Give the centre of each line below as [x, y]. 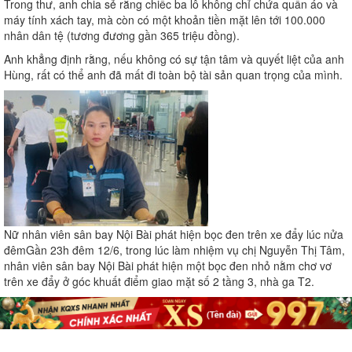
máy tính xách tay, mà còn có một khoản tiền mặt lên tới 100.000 [165, 20]
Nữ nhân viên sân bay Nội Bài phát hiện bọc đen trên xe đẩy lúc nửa [174, 235]
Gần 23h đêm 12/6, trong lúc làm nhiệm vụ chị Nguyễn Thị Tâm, [185, 250]
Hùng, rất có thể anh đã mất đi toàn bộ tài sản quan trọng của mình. [173, 75]
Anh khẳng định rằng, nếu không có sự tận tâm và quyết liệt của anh [174, 59]
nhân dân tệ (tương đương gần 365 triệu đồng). [122, 36]
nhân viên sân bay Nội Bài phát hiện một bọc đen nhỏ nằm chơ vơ [168, 266]
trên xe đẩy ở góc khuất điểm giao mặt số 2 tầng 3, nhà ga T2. [159, 282]
